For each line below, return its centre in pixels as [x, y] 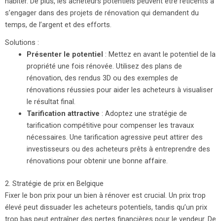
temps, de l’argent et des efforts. [58, 24]
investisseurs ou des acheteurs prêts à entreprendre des [118, 149]
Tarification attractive [63, 113]
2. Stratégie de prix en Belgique [54, 183]
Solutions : [22, 42]
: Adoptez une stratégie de [143, 113]
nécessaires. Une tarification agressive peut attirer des [114, 137]
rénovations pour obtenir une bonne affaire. [97, 161]
